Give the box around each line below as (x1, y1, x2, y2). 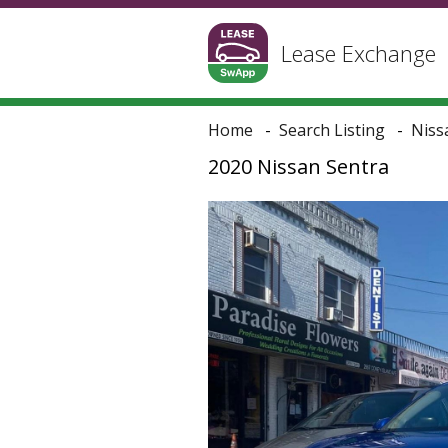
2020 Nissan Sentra (208, 153, 389, 180)
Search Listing (279, 119, 385, 141)
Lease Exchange (281, 38, 436, 68)
